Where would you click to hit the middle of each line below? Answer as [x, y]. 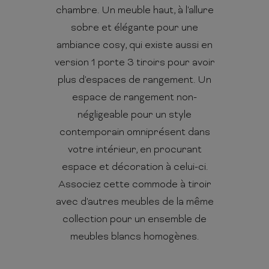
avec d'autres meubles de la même [134, 203]
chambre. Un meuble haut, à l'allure [134, 11]
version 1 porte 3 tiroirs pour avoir [134, 63]
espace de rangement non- [134, 98]
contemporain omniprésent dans [134, 133]
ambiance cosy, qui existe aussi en [134, 46]
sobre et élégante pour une [134, 29]
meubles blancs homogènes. [134, 237]
